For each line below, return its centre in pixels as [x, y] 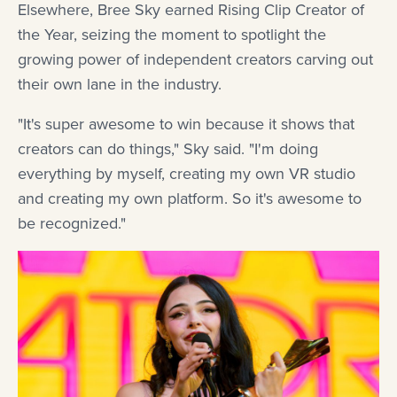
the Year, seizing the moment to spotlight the [172, 35]
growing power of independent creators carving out [195, 60]
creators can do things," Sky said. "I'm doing [168, 149]
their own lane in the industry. [120, 85]
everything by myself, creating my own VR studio [187, 174]
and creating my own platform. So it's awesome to [190, 199]
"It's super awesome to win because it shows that [186, 125]
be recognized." [72, 224]
